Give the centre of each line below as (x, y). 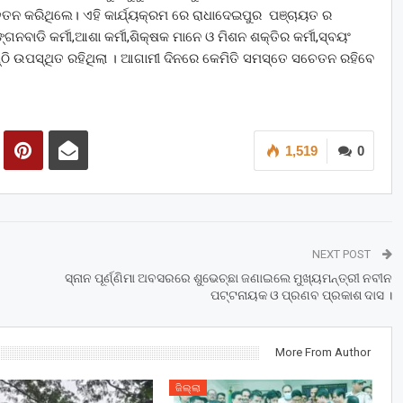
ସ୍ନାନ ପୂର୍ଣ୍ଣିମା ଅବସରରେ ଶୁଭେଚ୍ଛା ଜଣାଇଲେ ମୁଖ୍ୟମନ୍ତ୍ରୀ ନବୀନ (228, 278)
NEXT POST (342, 255)
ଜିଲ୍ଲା (188, 389)
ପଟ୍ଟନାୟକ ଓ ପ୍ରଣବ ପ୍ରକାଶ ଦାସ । (301, 296)
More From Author (322, 353)
